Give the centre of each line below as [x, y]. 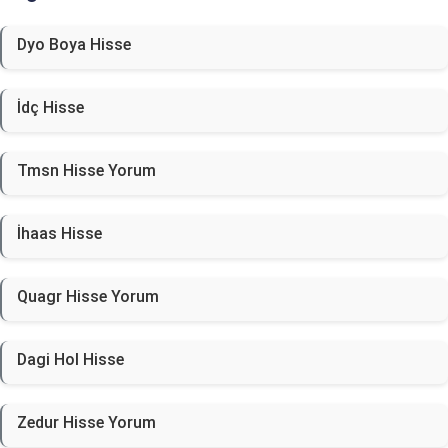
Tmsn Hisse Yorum [86, 170]
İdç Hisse [50, 107]
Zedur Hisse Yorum [86, 422]
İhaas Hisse [59, 233]
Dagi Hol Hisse [70, 359]
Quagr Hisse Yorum [88, 296]
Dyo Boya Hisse [74, 44]
